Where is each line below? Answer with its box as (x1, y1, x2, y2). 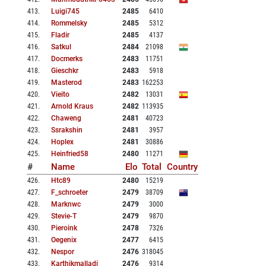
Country (167, 161, 198, 173)
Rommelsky (51, 19, 87, 28)
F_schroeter (51, 188, 88, 197)
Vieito (51, 90, 69, 99)
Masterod (51, 78, 82, 87)
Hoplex (51, 138, 74, 147)
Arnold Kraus (51, 102, 93, 111)
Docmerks (51, 55, 83, 64)
